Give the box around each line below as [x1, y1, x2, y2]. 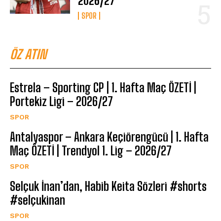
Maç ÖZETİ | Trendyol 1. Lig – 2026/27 [10, 144, 172, 158]
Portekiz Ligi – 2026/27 [10, 94, 113, 109]
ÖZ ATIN [10, 46, 46, 63]
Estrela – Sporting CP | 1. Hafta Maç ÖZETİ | [10, 80, 196, 95]
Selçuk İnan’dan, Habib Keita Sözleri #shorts [10, 179, 207, 194]
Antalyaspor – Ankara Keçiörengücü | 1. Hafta [10, 130, 209, 145]
